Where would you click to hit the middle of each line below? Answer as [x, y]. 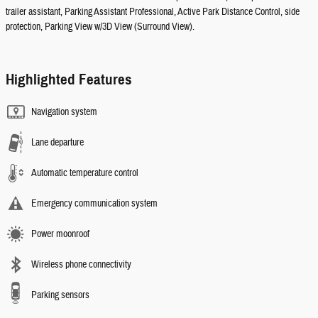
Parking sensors [60, 296]
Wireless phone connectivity [81, 265]
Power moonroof [60, 235]
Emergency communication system [94, 204]
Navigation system [64, 113]
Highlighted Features [69, 80]
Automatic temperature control [85, 174]
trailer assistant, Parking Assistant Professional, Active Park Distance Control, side [153, 12]
